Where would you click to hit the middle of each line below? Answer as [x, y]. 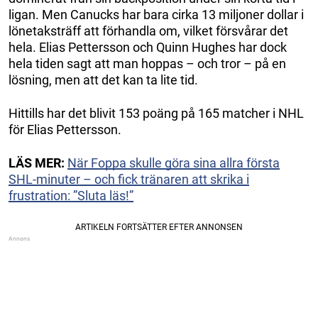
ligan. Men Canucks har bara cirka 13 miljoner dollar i [156, 14]
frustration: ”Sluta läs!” [71, 195]
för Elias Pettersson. [65, 129]
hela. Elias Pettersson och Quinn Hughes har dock [148, 47]
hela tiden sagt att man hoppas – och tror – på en [147, 63]
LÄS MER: [38, 163]
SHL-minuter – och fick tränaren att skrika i [129, 179]
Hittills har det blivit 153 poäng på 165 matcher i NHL [156, 113]
